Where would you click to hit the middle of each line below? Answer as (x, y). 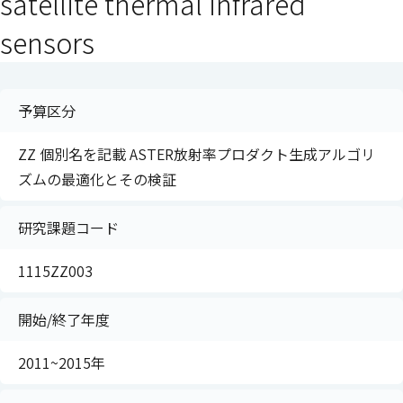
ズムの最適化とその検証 (97, 179)
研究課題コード (68, 228)
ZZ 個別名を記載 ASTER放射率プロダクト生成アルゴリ (197, 154)
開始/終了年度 (64, 319)
